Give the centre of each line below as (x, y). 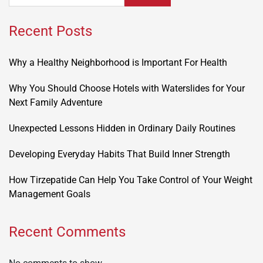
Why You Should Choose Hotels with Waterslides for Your (127, 88)
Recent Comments (67, 232)
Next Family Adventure (55, 102)
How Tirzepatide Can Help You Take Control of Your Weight (131, 180)
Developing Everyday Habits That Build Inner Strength (119, 154)
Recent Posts (50, 31)
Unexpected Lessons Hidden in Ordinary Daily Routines (122, 128)
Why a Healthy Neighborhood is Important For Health (118, 62)
